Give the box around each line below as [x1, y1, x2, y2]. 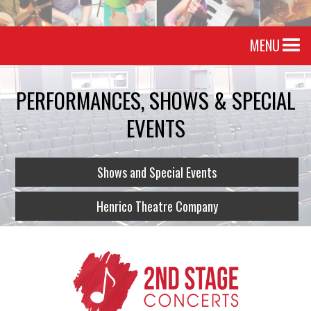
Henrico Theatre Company [96, 197, 218, 215]
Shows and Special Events [97, 163, 217, 181]
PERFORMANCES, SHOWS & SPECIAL [15, 84, 296, 116]
